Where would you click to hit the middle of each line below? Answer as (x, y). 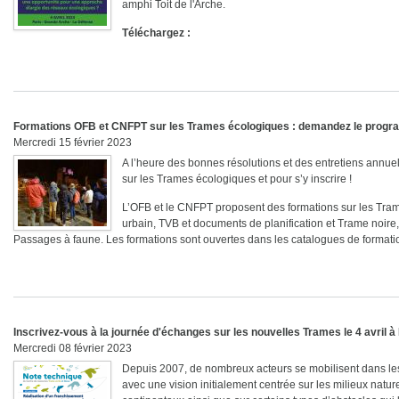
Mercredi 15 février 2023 (73, 142)
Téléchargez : (156, 33)
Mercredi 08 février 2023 (73, 349)
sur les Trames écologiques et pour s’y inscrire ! (237, 179)
